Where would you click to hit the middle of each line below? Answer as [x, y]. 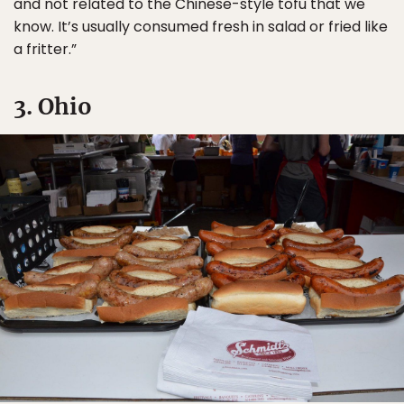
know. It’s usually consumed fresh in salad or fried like [201, 27]
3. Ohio [53, 107]
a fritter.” [45, 50]
